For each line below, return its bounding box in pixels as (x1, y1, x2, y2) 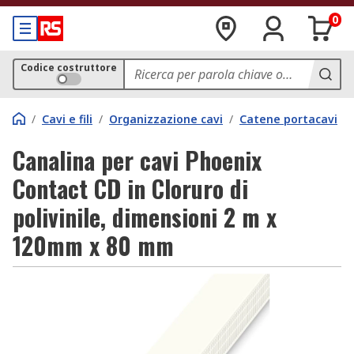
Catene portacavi (239, 111, 337, 126)
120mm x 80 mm (13, 228, 174, 263)
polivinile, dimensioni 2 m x (13, 199, 277, 235)
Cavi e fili (42, 111, 92, 126)
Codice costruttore (21, 61, 117, 74)
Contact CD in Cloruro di (13, 171, 248, 206)
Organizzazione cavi (109, 111, 223, 126)
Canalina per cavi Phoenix (13, 142, 262, 178)
